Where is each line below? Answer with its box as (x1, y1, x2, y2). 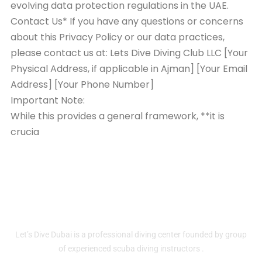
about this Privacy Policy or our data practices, (11, 30, 225, 44)
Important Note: (11, 94, 85, 108)
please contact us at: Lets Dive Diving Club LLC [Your (11, 46, 248, 60)
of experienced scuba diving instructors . (58, 244, 204, 254)
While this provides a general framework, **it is (11, 109, 225, 123)
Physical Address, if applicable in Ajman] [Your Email (11, 62, 247, 76)
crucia (11, 125, 39, 139)
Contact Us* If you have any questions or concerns (11, 15, 243, 29)
